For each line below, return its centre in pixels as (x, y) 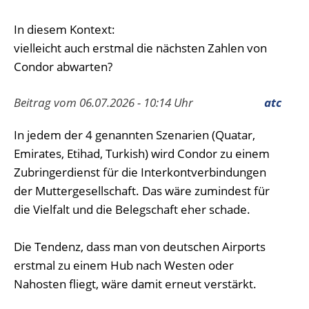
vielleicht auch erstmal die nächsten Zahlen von (140, 48)
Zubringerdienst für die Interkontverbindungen (140, 172)
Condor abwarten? (63, 67)
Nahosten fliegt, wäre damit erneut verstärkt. (135, 284)
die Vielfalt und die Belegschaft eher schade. (132, 209)
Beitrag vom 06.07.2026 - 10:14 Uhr (103, 102)
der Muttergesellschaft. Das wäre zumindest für (142, 191)
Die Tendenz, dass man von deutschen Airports (140, 247)
